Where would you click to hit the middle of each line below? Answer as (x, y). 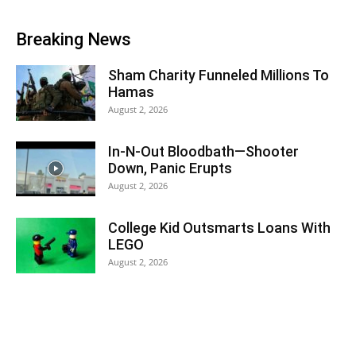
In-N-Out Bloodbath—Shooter (203, 151)
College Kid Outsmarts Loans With (219, 228)
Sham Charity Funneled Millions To (219, 75)
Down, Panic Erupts (170, 168)
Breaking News (74, 39)
